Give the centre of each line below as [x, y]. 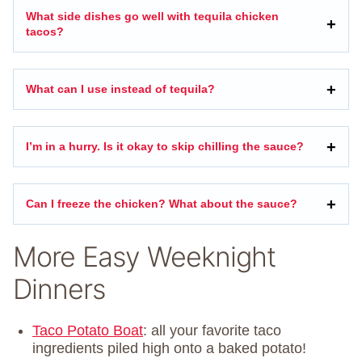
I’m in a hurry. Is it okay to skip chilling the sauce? [165, 147]
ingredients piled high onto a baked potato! [169, 349]
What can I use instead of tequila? [120, 89]
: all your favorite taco [212, 331]
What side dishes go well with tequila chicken [152, 17]
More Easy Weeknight [144, 257]
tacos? [45, 32]
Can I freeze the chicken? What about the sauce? [162, 204]
